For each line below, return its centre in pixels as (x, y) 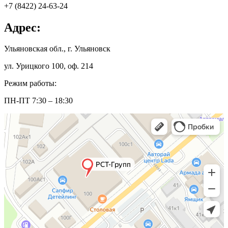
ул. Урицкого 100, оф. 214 (49, 66)
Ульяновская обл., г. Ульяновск (57, 49)
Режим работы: (30, 83)
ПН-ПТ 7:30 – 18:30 (38, 101)
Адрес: (22, 27)
